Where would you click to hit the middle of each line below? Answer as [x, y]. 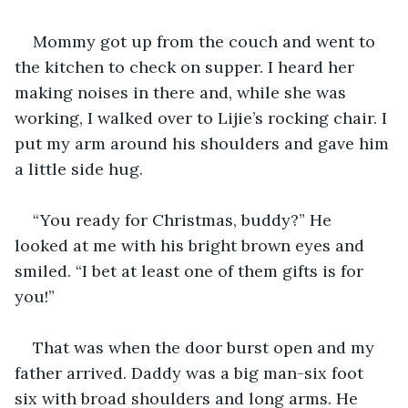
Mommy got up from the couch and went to [206, 41]
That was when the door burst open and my [206, 347]
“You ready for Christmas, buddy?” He [184, 219]
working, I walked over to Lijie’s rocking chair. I [203, 117]
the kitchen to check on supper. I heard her [187, 66]
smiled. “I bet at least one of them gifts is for [191, 270]
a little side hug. [79, 168]
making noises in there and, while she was [183, 92]
